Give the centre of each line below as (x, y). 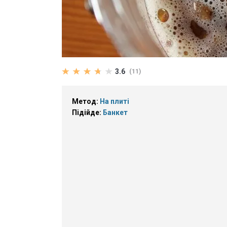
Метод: (86, 101)
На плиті (115, 101)
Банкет (115, 112)
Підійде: (87, 112)
